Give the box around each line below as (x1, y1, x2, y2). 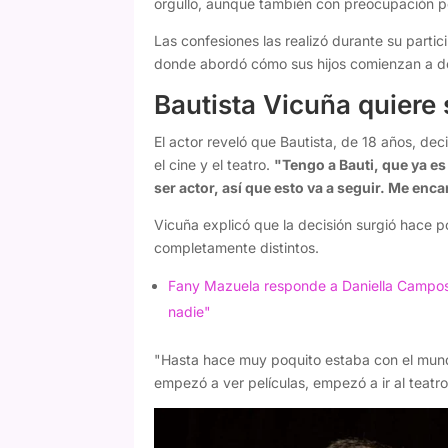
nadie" (168, 303, 212, 321)
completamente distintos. (154, 239, 320, 257)
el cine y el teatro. (154, 156, 275, 174)
